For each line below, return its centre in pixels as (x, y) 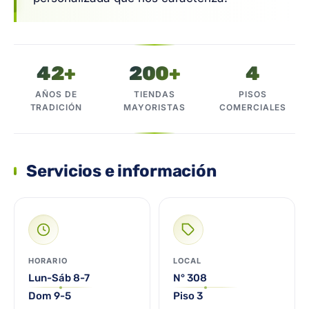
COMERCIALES (253, 107)
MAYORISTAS (154, 107)
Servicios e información (121, 171)
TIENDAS (154, 94)
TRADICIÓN (56, 107)
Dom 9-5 (50, 296)
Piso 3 (188, 296)
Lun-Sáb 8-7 (59, 278)
